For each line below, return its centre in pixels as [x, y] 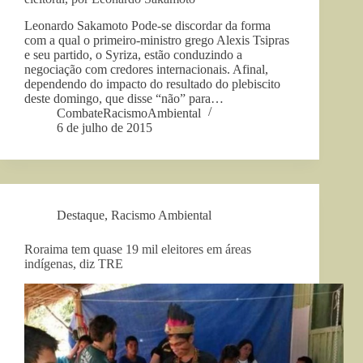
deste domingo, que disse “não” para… [124, 98]
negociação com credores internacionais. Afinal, [146, 69]
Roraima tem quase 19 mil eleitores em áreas [138, 249]
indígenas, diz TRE [74, 263]
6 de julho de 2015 [105, 127]
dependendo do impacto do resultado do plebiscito [152, 83]
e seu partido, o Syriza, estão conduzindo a [133, 54]
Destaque [81, 215]
